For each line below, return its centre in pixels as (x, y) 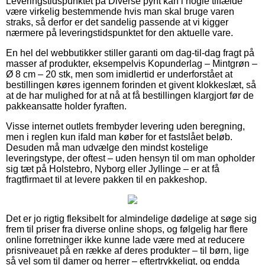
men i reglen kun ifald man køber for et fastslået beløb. (119, 137)
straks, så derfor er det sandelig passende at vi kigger (117, 22)
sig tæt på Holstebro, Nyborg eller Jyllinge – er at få (113, 169)
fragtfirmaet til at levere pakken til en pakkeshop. (106, 179)
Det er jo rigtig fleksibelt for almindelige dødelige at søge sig (131, 218)
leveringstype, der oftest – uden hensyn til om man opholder (130, 158)
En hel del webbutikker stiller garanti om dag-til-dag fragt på (130, 53)
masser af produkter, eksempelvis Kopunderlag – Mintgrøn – (132, 63)
